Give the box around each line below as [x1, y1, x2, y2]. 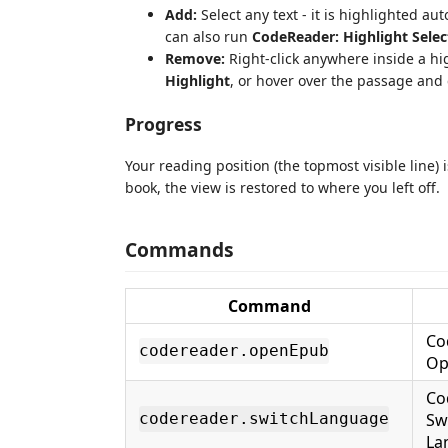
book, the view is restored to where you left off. [125, 178, 440, 197]
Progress [125, 111, 202, 136]
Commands [125, 235, 234, 263]
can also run [165, 27, 252, 46]
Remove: [165, 49, 225, 68]
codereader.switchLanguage [139, 409, 389, 429]
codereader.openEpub [139, 341, 329, 361]
